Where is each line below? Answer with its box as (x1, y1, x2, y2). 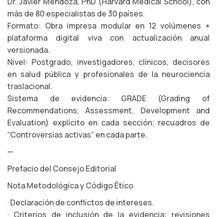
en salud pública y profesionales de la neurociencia (7, 69, 210, 79)
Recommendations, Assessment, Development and (7, 105, 210, 116)
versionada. (7, 45, 50, 55)
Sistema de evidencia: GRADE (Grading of (7, 93, 210, 104)
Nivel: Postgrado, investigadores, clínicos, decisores (7, 57, 210, 67)
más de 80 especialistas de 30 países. (7, 8, 145, 19)
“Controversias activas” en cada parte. (7, 129, 147, 140)
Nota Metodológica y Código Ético (7, 180, 133, 191)
